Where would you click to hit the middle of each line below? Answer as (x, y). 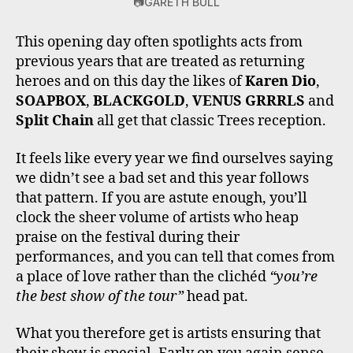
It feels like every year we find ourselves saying (175, 158)
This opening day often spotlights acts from (159, 43)
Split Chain (55, 121)
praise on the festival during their (128, 237)
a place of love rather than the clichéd (143, 277)
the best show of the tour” (100, 296)
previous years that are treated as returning (160, 62)
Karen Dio (281, 82)
